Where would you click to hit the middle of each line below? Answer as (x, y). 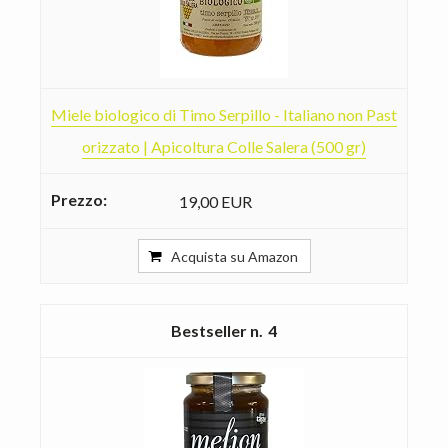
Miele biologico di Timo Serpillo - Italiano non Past (224, 114)
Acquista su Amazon (234, 256)
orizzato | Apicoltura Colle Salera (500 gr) (224, 146)
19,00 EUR (215, 201)
